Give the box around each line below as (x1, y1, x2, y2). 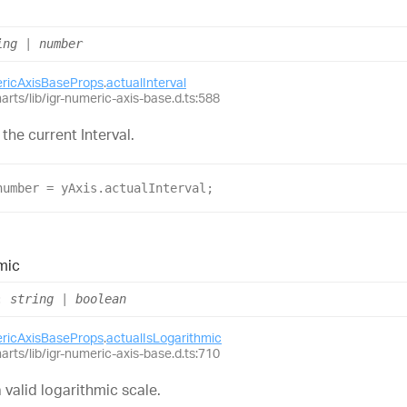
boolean (75, 292, 126, 307)
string (10, 292, 54, 307)
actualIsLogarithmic (106, 330, 222, 346)
